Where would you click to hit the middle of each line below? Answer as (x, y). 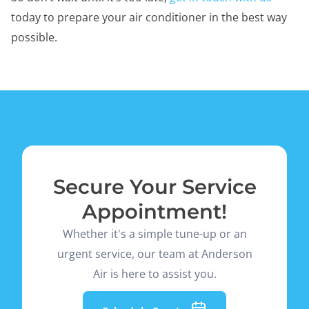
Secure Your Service (154, 187)
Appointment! (154, 212)
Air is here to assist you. (154, 274)
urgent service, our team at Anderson (154, 254)
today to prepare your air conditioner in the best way (149, 18)
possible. (36, 38)
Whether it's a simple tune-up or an (154, 234)
